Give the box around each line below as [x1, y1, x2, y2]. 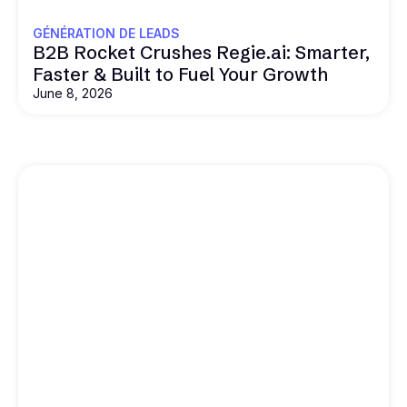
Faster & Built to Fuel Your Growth [33, 62, 328, 85]
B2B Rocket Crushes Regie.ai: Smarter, [33, 40, 370, 64]
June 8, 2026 [33, 84, 113, 101]
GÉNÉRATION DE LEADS [33, 25, 180, 41]
